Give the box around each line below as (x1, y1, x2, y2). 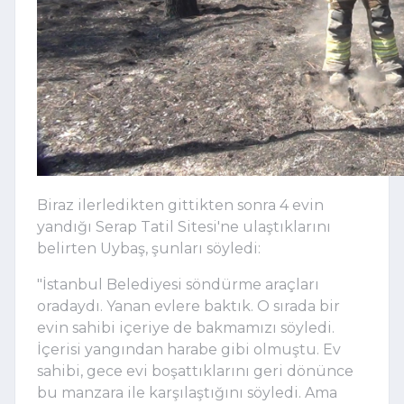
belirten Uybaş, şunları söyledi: (37, 239, 261, 257)
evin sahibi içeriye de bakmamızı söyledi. (37, 318, 335, 336)
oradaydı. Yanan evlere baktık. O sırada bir (37, 297, 340, 315)
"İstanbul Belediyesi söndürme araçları (37, 275, 319, 293)
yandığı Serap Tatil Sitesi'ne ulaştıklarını (37, 217, 331, 235)
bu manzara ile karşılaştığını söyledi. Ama (37, 383, 337, 401)
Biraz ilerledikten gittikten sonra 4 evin (37, 196, 324, 214)
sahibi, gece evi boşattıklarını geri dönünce (37, 362, 353, 380)
